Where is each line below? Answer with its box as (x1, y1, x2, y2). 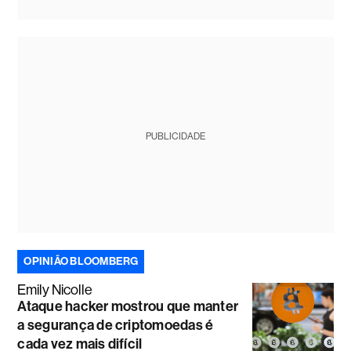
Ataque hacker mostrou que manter (17, 298, 239, 315)
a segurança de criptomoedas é (17, 317, 214, 334)
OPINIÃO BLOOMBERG (24, 255, 139, 268)
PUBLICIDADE (145, 131, 205, 142)
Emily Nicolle (17, 282, 93, 298)
